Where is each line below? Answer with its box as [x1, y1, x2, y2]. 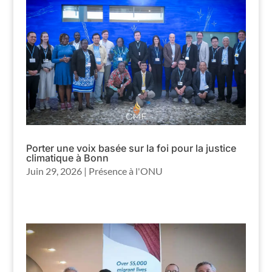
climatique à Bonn [25, 152, 109, 165]
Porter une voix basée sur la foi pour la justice [25, 142, 236, 155]
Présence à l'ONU [88, 165, 163, 177]
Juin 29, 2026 [25, 165, 82, 177]
